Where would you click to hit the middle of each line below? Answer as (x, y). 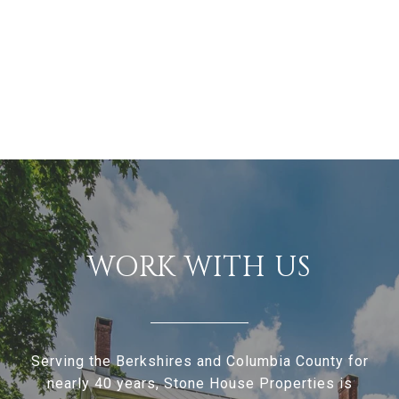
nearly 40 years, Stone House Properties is (199, 384)
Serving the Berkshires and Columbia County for (199, 362)
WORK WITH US (199, 268)
